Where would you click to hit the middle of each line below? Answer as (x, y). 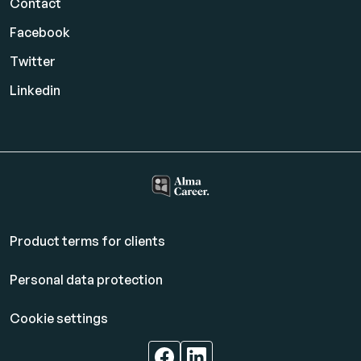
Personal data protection (86, 280)
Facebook (40, 33)
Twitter (33, 62)
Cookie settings (59, 319)
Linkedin (35, 91)
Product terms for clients (87, 241)
